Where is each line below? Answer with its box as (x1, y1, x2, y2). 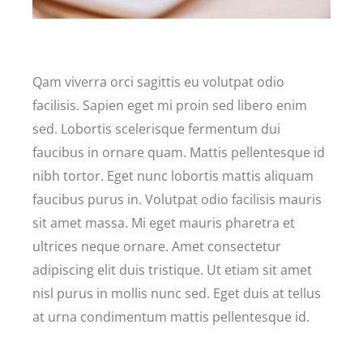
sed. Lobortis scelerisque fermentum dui (32, 119, 281, 138)
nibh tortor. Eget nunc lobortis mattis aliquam (32, 166, 314, 185)
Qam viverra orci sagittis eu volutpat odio (32, 72, 285, 91)
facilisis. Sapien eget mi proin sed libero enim (32, 96, 308, 114)
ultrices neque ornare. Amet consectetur (32, 237, 282, 255)
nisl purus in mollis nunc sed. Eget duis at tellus (32, 284, 322, 302)
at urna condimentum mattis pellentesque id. (32, 307, 314, 326)
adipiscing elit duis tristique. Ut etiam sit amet (32, 260, 313, 279)
